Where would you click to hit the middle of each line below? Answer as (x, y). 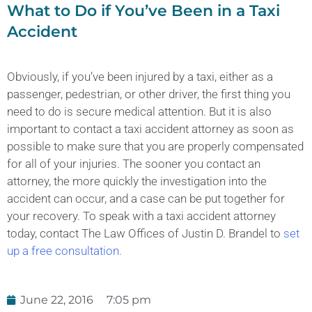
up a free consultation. (64, 251)
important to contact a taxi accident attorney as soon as (150, 129)
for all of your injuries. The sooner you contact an (134, 164)
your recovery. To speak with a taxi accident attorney (141, 216)
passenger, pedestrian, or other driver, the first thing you (149, 94)
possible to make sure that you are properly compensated (155, 147)
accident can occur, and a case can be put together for (146, 199)
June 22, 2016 (57, 299)
